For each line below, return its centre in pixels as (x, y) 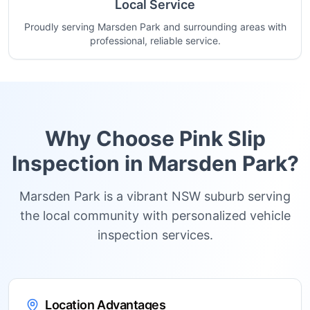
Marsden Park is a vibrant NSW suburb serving (155, 196)
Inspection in (80, 163)
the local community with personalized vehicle (155, 216)
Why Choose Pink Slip (155, 138)
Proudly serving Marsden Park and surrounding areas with (155, 27)
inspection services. (155, 235)
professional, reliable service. (155, 40)
